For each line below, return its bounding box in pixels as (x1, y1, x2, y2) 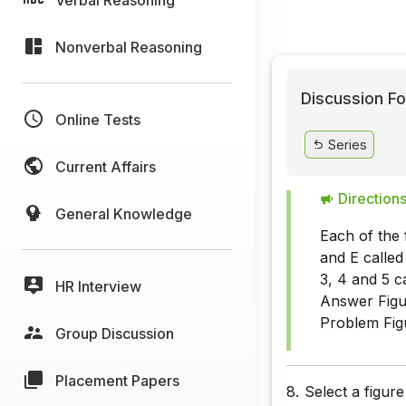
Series (324, 136, 367, 152)
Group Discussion (55, 324, 174, 343)
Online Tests (55, 110, 140, 129)
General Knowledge (55, 204, 192, 223)
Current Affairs (55, 157, 156, 176)
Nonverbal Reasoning (55, 37, 202, 56)
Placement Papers (55, 371, 179, 390)
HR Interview (55, 276, 141, 295)
